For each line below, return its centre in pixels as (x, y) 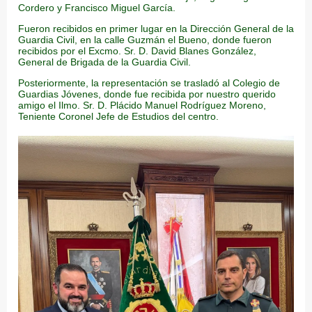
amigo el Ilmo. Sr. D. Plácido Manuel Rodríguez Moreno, (142, 105)
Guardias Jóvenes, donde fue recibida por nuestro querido (147, 94)
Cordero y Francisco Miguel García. (97, 7)
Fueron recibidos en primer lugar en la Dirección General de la (156, 28)
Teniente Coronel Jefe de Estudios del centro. (118, 116)
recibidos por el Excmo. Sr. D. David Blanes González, (137, 50)
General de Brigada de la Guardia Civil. (106, 62)
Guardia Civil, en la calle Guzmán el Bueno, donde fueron (145, 39)
